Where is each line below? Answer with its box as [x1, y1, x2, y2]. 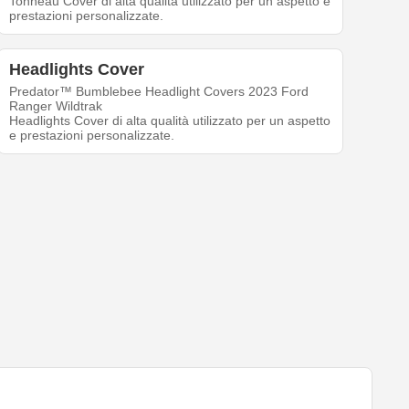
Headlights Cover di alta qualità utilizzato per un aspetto [9, 113, 331, 129]
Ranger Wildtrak [9, 99, 103, 114]
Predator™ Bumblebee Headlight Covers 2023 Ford [9, 84, 309, 100]
